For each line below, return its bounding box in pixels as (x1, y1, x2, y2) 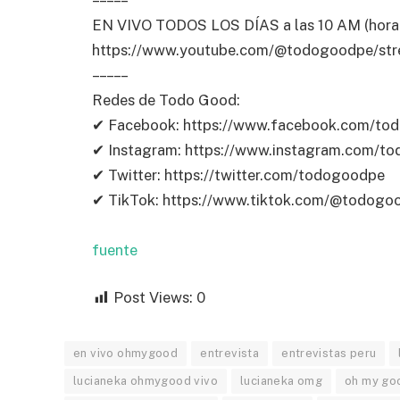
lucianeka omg (239, 374, 323, 388)
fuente (92, 240, 137, 259)
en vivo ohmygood (73, 346, 179, 361)
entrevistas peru (281, 346, 377, 361)
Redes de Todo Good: (92, 90, 240, 109)
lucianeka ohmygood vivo (73, 374, 218, 388)
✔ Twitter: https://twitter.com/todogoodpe (92, 165, 385, 184)
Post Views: (113, 288, 193, 307)
